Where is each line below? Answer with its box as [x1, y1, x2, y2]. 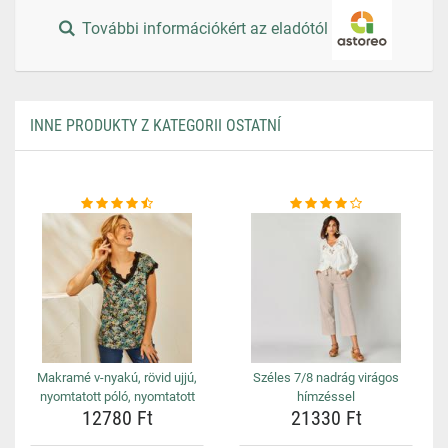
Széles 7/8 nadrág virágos [253, 370, 399, 385]
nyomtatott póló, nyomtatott [39, 389, 195, 404]
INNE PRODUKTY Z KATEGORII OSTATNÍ [30, 116, 281, 135]
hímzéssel [297, 389, 355, 404]
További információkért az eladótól [78, 19, 333, 39]
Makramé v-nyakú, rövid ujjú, [37, 370, 197, 385]
